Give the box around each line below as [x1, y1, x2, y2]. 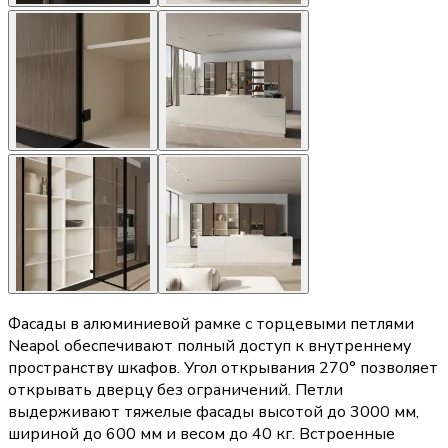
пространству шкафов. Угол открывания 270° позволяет [8, 357, 438, 380]
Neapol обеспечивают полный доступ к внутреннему [8, 335, 411, 358]
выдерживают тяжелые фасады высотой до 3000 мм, [8, 401, 419, 424]
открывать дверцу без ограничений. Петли [8, 379, 343, 402]
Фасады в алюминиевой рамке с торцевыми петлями [8, 313, 414, 336]
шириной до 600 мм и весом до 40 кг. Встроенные [8, 423, 395, 446]
